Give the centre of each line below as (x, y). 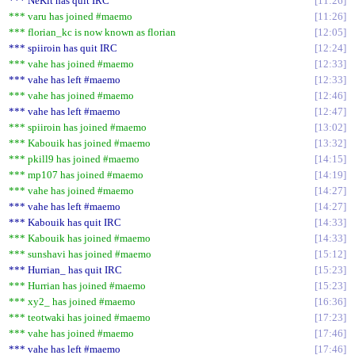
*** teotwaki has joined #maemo (80, 317)
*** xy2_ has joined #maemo (72, 302)
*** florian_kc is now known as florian (92, 32)
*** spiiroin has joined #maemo (78, 127)
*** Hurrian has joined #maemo (77, 286)
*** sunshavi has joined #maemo (80, 254)
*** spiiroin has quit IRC (63, 48)
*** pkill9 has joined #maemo (74, 159)
